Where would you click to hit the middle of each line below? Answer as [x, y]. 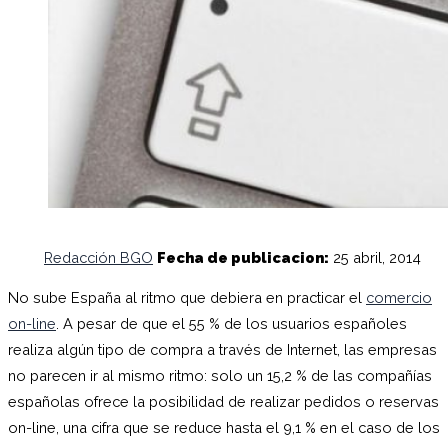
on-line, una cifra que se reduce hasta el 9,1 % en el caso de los [224, 428]
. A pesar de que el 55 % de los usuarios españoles [231, 324]
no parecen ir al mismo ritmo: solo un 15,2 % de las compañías [220, 376]
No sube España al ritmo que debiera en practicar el [187, 298]
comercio [399, 298]
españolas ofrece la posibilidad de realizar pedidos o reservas [223, 402]
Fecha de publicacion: [243, 257]
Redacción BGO [98, 257]
